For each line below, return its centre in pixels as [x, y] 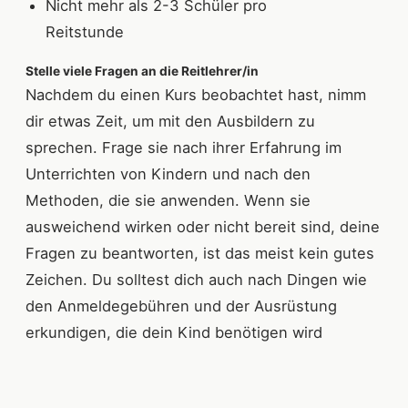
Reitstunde [137, 32]
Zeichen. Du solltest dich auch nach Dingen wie [196, 280]
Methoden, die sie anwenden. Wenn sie [168, 201]
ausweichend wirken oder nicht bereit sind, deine [203, 227]
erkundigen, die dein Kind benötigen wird [176, 333]
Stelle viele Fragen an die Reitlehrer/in [142, 71]
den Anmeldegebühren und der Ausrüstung [181, 306]
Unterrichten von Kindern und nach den [168, 174]
